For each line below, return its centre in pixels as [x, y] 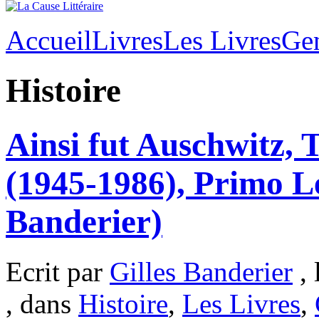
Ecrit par [58, 272]
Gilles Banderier [201, 272]
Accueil [49, 40]
